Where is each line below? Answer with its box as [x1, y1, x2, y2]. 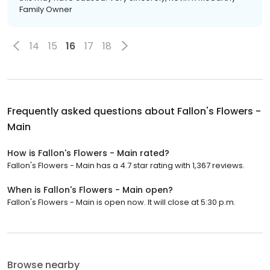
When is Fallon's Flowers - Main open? [7, 184, 173, 196]
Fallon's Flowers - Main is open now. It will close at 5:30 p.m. [7, 196, 236, 209]
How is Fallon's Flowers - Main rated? [7, 147, 169, 160]
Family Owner [19, 4, 72, 16]
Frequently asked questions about [7, 104, 177, 119]
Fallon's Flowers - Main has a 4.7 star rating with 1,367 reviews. [7, 160, 245, 172]
